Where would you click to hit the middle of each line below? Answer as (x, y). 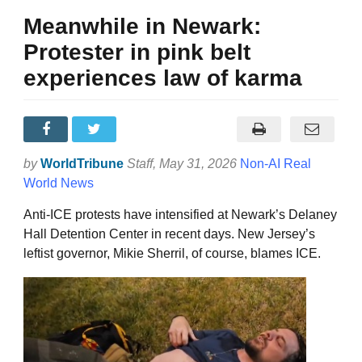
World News (59, 183)
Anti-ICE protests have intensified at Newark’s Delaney (180, 214)
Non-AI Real (276, 163)
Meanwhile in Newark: (142, 26)
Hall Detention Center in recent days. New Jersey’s (169, 234)
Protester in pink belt (137, 52)
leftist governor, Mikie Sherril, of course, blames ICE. (172, 253)
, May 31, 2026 (196, 163)
